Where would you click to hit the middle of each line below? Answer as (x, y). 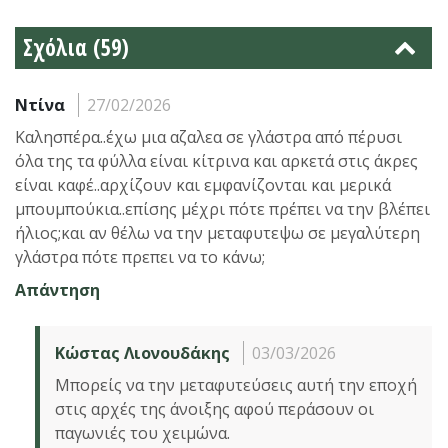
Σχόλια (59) (76, 47)
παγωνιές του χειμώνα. (142, 432)
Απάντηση (57, 289)
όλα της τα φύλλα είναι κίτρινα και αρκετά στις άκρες (216, 160)
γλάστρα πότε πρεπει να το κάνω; (140, 256)
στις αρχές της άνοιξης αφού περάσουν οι (214, 408)
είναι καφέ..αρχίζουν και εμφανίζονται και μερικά (203, 184)
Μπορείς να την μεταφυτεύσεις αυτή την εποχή (236, 384)
